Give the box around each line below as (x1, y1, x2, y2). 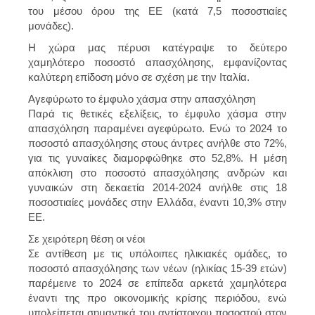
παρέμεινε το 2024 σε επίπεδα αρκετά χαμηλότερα (28, 276, 287, 289)
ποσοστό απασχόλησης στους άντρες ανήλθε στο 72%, (28, 136, 287, 149)
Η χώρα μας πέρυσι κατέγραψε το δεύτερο (28, 41, 287, 53)
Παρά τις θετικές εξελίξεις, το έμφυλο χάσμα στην (28, 107, 287, 120)
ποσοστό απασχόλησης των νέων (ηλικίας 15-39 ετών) (28, 262, 287, 274)
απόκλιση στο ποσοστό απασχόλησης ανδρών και (28, 166, 287, 179)
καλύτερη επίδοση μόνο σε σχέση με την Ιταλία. (28, 70, 250, 83)
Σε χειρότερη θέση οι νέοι (28, 232, 145, 245)
